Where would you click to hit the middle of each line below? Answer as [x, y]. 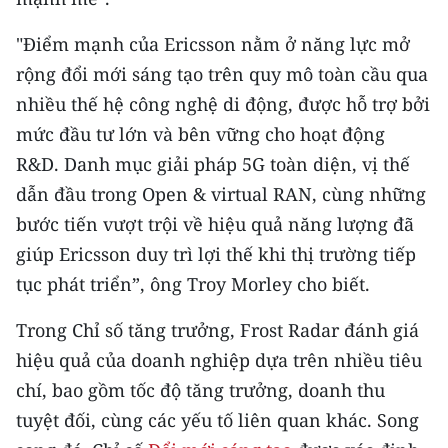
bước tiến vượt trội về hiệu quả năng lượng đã [215, 223]
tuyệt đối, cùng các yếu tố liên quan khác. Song [217, 419]
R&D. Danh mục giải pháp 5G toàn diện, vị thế [213, 163]
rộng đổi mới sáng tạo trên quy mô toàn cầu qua [222, 73]
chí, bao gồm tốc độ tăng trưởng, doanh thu [200, 389]
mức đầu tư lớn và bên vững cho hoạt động [200, 133]
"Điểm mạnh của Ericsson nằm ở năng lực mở [213, 43]
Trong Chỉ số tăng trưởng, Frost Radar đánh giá [217, 329]
